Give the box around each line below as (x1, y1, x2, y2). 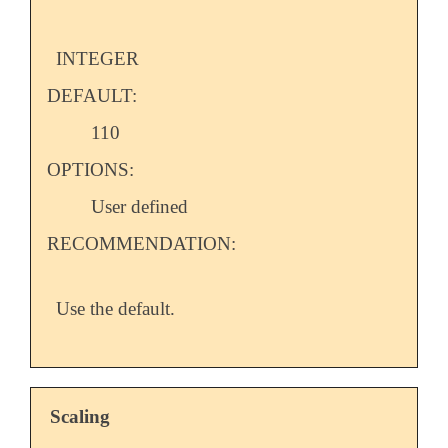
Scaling (50, 406, 111, 428)
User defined (91, 196, 189, 218)
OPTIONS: (46, 159, 134, 181)
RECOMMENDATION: (46, 233, 236, 255)
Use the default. (56, 298, 176, 320)
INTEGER (56, 48, 140, 70)
